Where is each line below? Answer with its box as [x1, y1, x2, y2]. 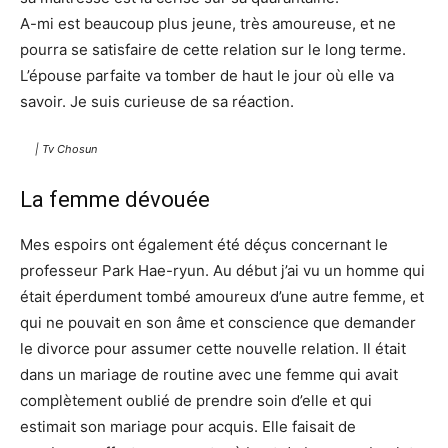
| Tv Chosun [35, 142, 97, 157]
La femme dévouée [20, 187, 210, 213]
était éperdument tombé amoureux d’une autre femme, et [20, 287, 424, 307]
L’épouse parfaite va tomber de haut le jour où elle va [20, 66, 394, 86]
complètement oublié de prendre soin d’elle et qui [20, 391, 372, 411]
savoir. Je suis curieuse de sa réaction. [20, 92, 294, 112]
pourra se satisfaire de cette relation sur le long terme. [20, 40, 406, 60]
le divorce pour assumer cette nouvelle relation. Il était [20, 339, 406, 359]
